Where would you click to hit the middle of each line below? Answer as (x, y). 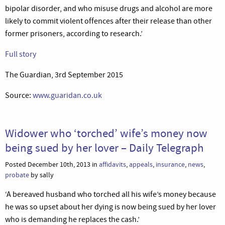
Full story (21, 54)
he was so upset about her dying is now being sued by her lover (110, 207)
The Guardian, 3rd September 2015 (64, 75)
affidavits (113, 164)
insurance (170, 164)
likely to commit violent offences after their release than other (108, 21)
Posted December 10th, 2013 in (52, 164)
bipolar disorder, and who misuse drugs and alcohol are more (109, 8)
